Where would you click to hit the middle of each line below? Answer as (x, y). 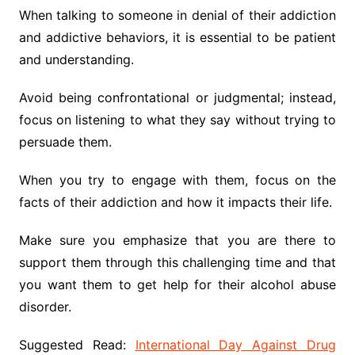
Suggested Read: (77, 345)
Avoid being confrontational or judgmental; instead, (177, 98)
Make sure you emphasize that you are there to (177, 240)
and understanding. (76, 60)
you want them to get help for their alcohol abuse (177, 285)
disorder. (45, 307)
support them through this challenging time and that (177, 263)
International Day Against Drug (236, 345)
